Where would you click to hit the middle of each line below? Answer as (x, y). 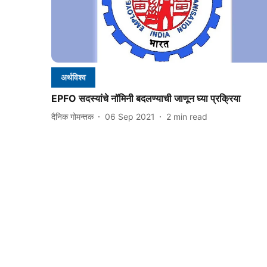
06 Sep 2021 (130, 116)
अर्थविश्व (73, 77)
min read (190, 116)
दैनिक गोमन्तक (72, 116)
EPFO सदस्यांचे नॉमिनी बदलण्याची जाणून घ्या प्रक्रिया (146, 99)
